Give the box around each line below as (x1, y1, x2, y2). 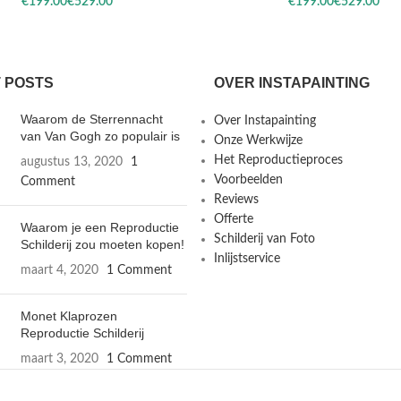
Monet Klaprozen (21, 309, 118, 324)
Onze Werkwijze (213, 134, 303, 148)
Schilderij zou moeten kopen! (21, 237, 185, 252)
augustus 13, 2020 (21, 156, 124, 169)
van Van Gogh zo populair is (21, 129, 181, 144)
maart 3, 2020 (21, 353, 99, 366)
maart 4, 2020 (21, 264, 99, 277)
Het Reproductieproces (213, 154, 343, 167)
